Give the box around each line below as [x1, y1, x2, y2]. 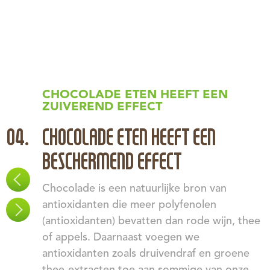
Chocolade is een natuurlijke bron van [42, 183, 227, 195]
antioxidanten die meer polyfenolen [42, 199, 216, 211]
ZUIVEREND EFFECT [42, 101, 162, 114]
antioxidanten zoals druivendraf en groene [42, 248, 250, 260]
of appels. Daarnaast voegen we [42, 232, 199, 243]
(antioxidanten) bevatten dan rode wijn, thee [42, 216, 260, 227]
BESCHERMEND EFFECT [42, 149, 181, 175]
